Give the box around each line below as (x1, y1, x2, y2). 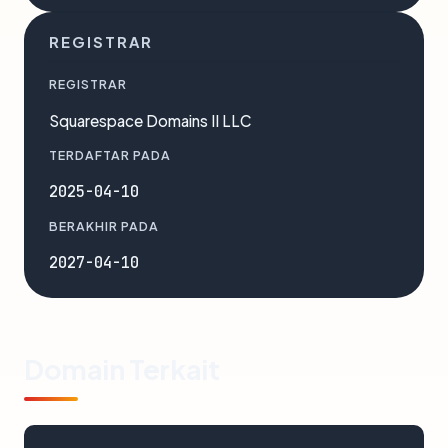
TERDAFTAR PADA (49, 147, 171, 163)
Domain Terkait (24, 352, 220, 386)
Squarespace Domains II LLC (49, 111, 252, 130)
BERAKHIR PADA (49, 218, 159, 234)
